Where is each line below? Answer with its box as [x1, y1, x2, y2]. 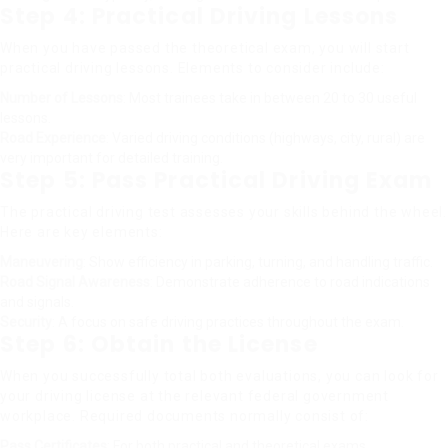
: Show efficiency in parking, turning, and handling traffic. [83, 254, 433, 270]
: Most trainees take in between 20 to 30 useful [123, 90, 417, 106]
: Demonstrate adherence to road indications [150, 274, 430, 290]
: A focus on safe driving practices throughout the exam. [52, 314, 404, 330]
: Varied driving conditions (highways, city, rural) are [106, 130, 425, 146]
